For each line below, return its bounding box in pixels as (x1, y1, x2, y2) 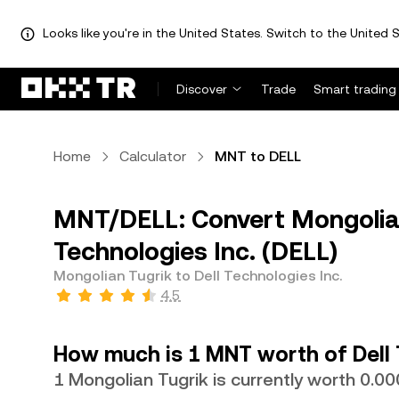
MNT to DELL (215, 148, 301, 165)
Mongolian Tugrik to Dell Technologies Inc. (53, 267, 342, 284)
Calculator (119, 148, 186, 165)
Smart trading (313, 82, 396, 96)
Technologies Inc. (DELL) (53, 237, 338, 265)
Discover (176, 82, 227, 96)
